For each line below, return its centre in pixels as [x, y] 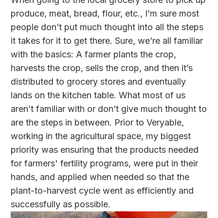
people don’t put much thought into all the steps [107, 27]
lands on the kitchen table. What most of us [98, 95]
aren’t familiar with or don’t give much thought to [109, 109]
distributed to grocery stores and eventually [99, 82]
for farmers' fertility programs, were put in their [105, 163]
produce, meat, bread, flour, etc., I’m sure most [105, 14]
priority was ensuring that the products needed [105, 150]
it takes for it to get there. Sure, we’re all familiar [107, 41]
